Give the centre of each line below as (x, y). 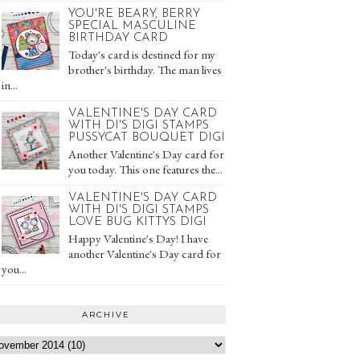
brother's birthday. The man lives (145, 69)
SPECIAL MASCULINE (132, 26)
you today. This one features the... (145, 169)
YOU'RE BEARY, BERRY (134, 14)
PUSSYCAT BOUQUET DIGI (147, 137)
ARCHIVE (106, 314)
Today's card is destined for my (142, 54)
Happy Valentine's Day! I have (138, 238)
